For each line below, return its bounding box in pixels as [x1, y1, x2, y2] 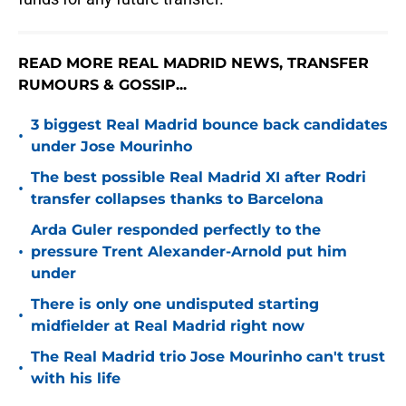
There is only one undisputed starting [31, 295, 319, 314]
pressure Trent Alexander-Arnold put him [31, 243, 347, 261]
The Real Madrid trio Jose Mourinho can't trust [31, 348, 385, 366]
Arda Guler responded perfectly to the [31, 221, 321, 239]
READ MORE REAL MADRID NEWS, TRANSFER [18, 54, 369, 72]
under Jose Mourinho [31, 138, 192, 156]
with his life [31, 370, 121, 388]
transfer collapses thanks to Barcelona [31, 190, 324, 208]
